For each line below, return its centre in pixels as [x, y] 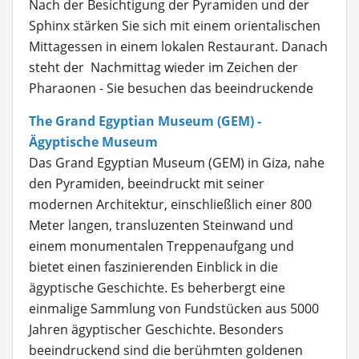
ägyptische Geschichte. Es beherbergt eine [157, 288]
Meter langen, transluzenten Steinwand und [161, 225]
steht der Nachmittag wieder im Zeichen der [163, 67]
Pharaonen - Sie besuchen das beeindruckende [171, 88]
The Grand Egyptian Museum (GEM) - [145, 121]
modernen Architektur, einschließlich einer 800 [170, 204]
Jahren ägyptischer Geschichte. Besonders [156, 329]
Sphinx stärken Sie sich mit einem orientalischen [175, 26]
